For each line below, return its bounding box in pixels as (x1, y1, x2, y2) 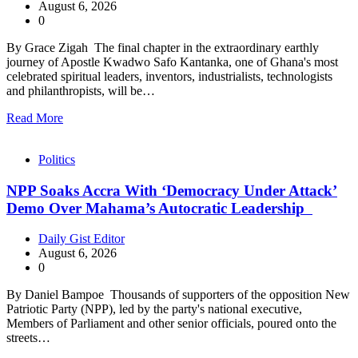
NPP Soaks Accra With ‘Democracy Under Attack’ (6, 181, 337, 199)
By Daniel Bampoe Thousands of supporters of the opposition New (6, 288, 350, 302)
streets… (6, 331, 50, 345)
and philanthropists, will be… (6, 84, 155, 97)
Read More (6, 111, 63, 125)
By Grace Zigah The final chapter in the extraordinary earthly (6, 41, 319, 54)
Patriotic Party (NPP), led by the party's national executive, (6, 302, 302, 316)
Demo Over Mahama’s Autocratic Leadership (6, 199, 312, 217)
